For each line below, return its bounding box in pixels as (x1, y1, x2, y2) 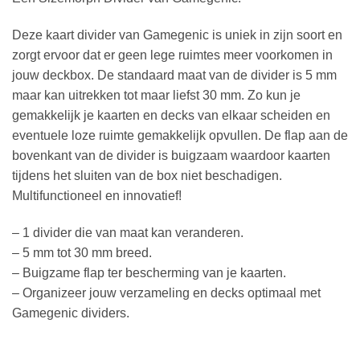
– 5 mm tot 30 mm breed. (12, 245, 152, 260)
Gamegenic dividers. (12, 305, 129, 320)
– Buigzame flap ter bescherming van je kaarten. (12, 265, 286, 280)
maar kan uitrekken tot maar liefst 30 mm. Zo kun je (12, 88, 301, 102)
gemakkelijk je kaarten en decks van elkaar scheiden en (12, 108, 330, 122)
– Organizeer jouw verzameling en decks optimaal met (12, 285, 321, 300)
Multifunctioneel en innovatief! (12, 188, 182, 202)
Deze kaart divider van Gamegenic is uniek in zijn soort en (12, 27, 342, 42)
